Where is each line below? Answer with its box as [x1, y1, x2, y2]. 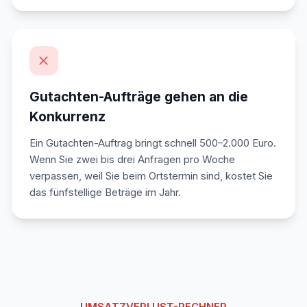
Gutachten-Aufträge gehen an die [29, 88, 248, 105]
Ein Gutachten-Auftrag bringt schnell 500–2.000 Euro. [29, 137, 276, 150]
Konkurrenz [29, 108, 106, 125]
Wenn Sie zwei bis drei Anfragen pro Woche [29, 153, 235, 167]
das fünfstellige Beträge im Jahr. [29, 186, 181, 199]
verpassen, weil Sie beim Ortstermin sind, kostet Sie [29, 170, 273, 183]
